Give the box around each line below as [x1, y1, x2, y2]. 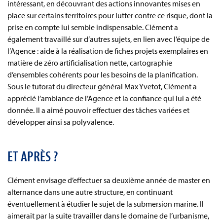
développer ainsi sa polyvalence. [7, 117, 114, 127]
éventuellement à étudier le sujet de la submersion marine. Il [7, 199, 204, 209]
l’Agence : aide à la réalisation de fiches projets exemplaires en [7, 46, 208, 56]
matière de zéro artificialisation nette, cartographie [7, 58, 172, 68]
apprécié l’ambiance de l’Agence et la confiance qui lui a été [7, 93, 201, 103]
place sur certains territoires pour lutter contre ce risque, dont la [7, 10, 213, 20]
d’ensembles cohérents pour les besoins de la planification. [7, 70, 198, 79]
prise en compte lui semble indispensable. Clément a [7, 22, 178, 32]
